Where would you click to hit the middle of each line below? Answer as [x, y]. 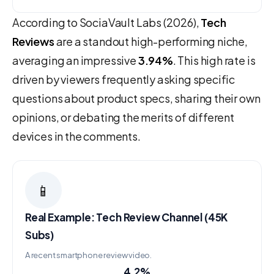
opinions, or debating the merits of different [123, 117]
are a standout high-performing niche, [151, 42]
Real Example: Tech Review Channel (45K [127, 217]
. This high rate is [214, 61]
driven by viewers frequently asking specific [124, 80]
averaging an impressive [75, 61]
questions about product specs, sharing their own [136, 98]
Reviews [33, 42]
